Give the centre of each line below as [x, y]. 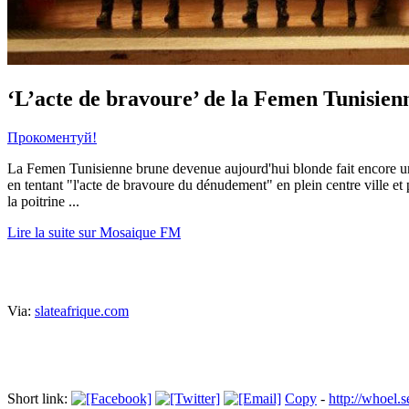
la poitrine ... [43, 202]
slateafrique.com [82, 311]
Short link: [39, 399]
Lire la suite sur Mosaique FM [94, 233]
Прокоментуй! [52, 138]
